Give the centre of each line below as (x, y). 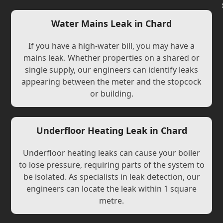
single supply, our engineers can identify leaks (111, 70)
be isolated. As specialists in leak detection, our (111, 177)
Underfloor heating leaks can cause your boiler (111, 153)
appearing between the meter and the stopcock (111, 82)
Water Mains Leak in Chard (111, 23)
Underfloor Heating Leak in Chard (111, 130)
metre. (111, 201)
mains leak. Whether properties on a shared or (111, 58)
